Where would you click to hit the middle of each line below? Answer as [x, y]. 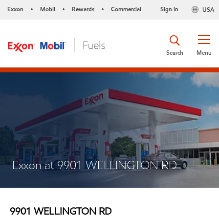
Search [175, 52]
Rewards [83, 9]
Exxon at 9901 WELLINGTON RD [95, 165]
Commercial [126, 9]
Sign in [169, 9]
